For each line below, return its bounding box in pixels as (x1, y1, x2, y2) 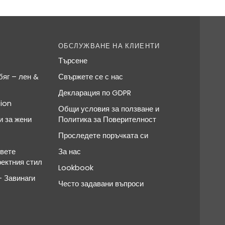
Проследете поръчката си (58, 131, 148, 141)
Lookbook (58, 163, 93, 173)
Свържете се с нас (58, 72, 123, 82)
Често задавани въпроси (58, 179, 144, 189)
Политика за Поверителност (58, 115, 156, 125)
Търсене (58, 56, 87, 66)
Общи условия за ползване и (58, 104, 159, 114)
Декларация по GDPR (58, 88, 131, 98)
